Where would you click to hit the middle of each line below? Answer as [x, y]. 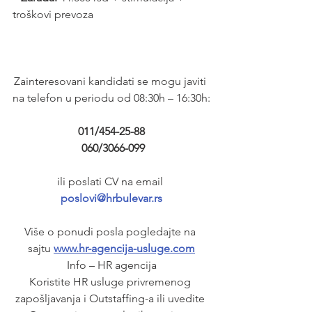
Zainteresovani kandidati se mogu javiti [111, 81]
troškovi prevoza [53, 14]
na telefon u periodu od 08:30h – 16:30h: [111, 97]
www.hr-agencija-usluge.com [124, 248]
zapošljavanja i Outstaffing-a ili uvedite [111, 298]
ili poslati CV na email [111, 181]
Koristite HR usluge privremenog [111, 281]
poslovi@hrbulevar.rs [111, 198]
